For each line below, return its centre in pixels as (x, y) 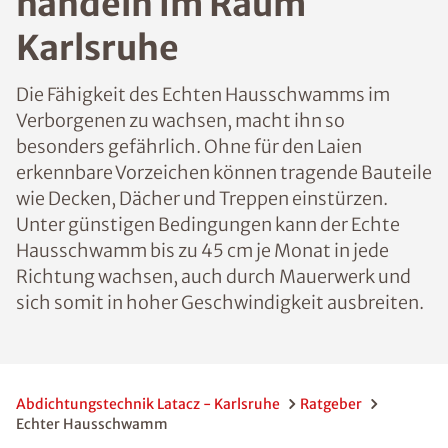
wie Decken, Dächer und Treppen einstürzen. (202, 198)
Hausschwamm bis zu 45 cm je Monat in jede (202, 250)
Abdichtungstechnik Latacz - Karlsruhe (148, 404)
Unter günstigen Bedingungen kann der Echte (208, 224)
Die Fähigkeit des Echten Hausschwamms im (203, 94)
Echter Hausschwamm (92, 424)
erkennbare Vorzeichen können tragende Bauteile (224, 172)
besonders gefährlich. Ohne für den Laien (189, 146)
